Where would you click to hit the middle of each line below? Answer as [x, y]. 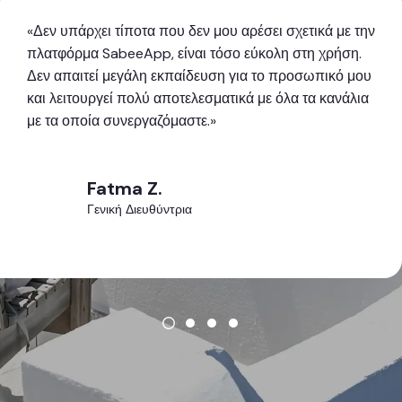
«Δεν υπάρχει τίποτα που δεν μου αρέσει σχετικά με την [201, 31]
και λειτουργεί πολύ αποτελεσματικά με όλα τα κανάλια [198, 99]
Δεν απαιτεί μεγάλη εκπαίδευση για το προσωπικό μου [199, 76]
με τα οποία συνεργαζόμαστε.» [122, 121]
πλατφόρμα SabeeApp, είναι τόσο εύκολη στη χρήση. [194, 54]
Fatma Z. [125, 189]
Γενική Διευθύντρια [140, 210]
